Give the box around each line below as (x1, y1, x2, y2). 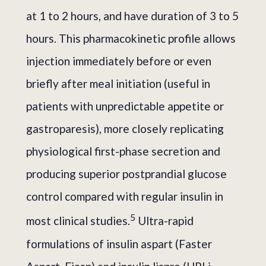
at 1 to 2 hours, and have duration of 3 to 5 (26, 9, 239, 23)
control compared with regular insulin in (26, 189, 223, 204)
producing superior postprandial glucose (26, 167, 227, 181)
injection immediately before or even (26, 54, 211, 68)
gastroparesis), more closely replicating (26, 122, 224, 136)
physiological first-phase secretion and (26, 144, 220, 159)
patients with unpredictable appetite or (26, 99, 224, 113)
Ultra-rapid (135, 214, 194, 228)
